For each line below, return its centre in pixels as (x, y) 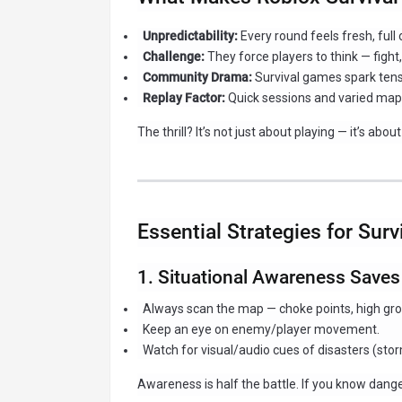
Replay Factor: (184, 98)
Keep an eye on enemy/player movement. (261, 329)
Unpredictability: (190, 36)
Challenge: (173, 57)
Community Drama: (197, 78)
